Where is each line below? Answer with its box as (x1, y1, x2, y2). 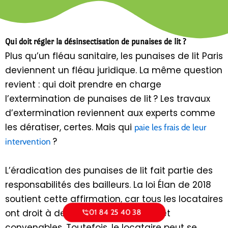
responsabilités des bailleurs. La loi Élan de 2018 (5, 179, 211, 191)
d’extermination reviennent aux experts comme (5, 106, 215, 119)
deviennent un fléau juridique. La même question (5, 64, 222, 76)
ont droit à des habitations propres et (5, 207, 170, 220)
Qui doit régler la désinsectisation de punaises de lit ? (5, 36, 186, 46)
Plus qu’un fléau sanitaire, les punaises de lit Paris (5, 49, 223, 62)
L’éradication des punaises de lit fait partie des (5, 164, 213, 177)
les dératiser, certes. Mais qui (5, 121, 134, 133)
